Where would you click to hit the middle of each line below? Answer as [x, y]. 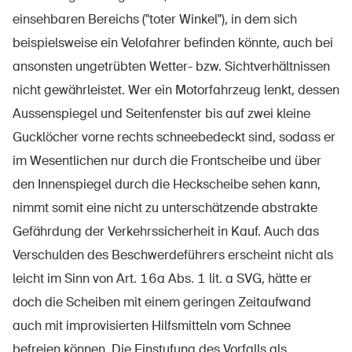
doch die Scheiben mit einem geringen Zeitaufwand [162, 302]
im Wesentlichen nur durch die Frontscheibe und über [167, 161]
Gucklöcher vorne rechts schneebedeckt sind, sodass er [174, 137]
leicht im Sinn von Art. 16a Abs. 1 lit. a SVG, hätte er [162, 279]
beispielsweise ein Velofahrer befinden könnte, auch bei [173, 43]
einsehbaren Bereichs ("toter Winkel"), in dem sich [155, 19]
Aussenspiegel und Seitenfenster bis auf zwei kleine [161, 114]
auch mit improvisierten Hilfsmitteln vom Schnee [152, 326]
